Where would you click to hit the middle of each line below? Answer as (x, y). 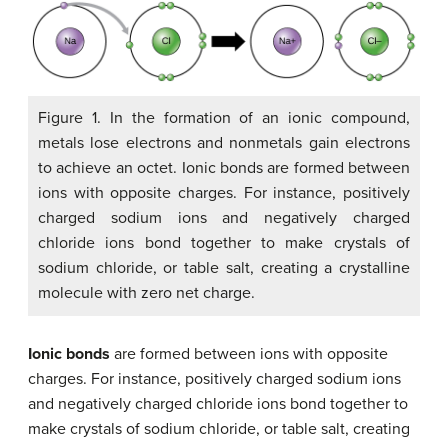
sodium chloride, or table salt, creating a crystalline (224, 267)
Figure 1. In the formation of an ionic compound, (224, 117)
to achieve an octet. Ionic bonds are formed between (224, 167)
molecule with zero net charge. (146, 292)
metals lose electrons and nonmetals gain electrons (224, 142)
